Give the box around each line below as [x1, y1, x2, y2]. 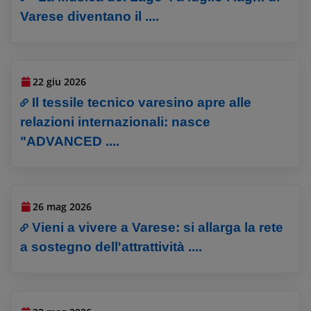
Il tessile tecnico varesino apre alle [32, 95, 252, 110]
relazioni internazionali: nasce [20, 115, 211, 130]
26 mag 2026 [33, 200, 92, 214]
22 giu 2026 [33, 75, 87, 89]
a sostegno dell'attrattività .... [20, 239, 203, 255]
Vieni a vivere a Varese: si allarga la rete [32, 220, 284, 235]
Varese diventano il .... [20, 8, 160, 24]
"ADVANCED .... [20, 134, 120, 149]
